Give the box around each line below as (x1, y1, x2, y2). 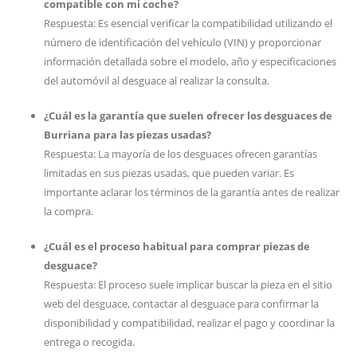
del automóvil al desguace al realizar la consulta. (44, 73, 269, 88)
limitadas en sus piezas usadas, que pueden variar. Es (44, 166, 294, 180)
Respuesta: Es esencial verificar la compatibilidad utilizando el (44, 16, 332, 30)
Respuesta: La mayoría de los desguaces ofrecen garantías (44, 147, 317, 161)
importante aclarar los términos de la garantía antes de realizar (44, 185, 339, 199)
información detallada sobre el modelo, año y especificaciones (44, 54, 336, 69)
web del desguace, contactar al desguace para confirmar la (44, 296, 319, 311)
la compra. (44, 204, 93, 218)
